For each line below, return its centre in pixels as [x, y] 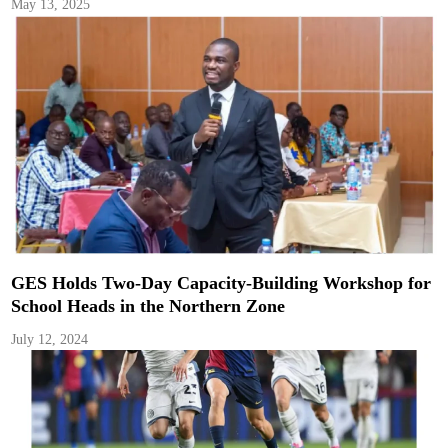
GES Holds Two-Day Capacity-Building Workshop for [221, 282]
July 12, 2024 [50, 339]
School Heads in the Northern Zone [148, 305]
